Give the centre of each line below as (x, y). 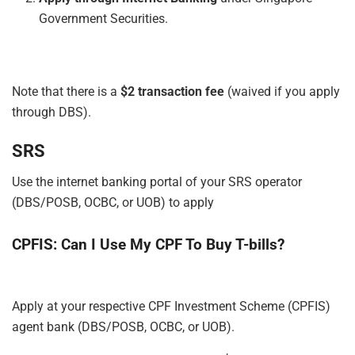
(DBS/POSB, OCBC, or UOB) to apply (113, 203)
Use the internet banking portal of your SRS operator (157, 182)
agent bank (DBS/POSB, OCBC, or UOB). (123, 327)
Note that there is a (66, 91)
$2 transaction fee (172, 91)
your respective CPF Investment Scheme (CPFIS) (194, 307)
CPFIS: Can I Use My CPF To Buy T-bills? (148, 244)
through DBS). (52, 112)
